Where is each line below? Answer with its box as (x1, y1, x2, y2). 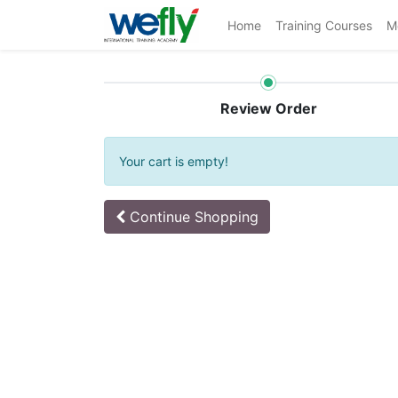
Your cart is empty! (119, 154, 228, 169)
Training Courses (275, 17, 373, 33)
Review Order (219, 99, 317, 117)
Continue (130, 208, 190, 226)
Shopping (190, 208, 259, 226)
